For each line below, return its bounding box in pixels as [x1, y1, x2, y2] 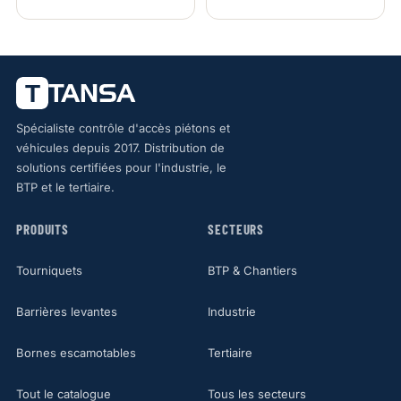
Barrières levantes [15, 303, 117, 319]
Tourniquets [15, 262, 82, 277]
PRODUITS [15, 220, 70, 237]
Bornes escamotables [15, 345, 136, 360]
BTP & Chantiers [208, 262, 297, 277]
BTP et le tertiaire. [15, 179, 115, 194]
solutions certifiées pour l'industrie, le [15, 159, 226, 175]
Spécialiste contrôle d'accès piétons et [15, 120, 230, 135]
